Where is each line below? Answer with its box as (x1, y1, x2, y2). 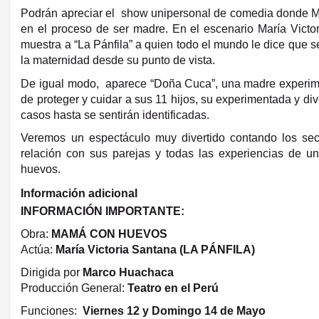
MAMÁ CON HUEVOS (51, 227, 168, 240)
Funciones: (21, 304, 80, 317)
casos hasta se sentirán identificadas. (21, 108, 210, 121)
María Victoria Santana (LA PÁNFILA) (56, 243, 256, 256)
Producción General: (21, 281, 128, 294)
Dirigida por (21, 266, 83, 278)
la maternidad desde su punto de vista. (21, 54, 219, 66)
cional (105, 187, 138, 199)
